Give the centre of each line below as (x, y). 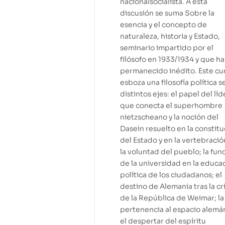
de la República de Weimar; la (172, 198)
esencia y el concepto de (163, 25)
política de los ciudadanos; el (171, 175)
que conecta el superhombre (171, 106)
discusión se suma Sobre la (167, 13)
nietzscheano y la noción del (169, 117)
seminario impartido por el (167, 48)
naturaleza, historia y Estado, (170, 36)
